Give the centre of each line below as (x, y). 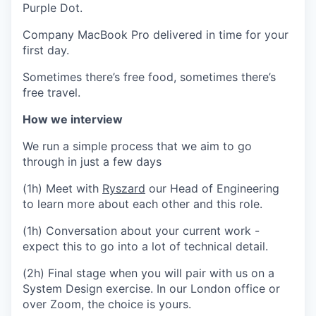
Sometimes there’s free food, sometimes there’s (149, 77)
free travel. (51, 93)
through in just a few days (92, 162)
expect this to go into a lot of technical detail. (145, 247)
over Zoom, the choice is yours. (107, 304)
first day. (46, 50)
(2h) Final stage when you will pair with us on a (148, 273)
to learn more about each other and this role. (142, 204)
